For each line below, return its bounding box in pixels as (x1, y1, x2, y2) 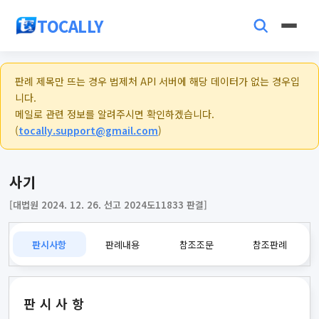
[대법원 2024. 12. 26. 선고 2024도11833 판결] (9, 198, 208, 211)
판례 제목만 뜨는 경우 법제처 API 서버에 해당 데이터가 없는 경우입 (15, 74, 300, 88)
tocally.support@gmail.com (19, 123, 158, 137)
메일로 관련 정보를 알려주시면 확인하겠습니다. (15, 107, 214, 121)
